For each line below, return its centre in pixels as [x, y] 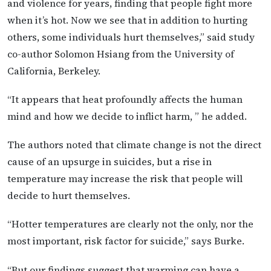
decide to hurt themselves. [69, 196]
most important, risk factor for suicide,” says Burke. [126, 241]
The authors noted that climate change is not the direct [134, 145]
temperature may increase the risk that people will [125, 179]
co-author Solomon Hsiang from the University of [121, 54]
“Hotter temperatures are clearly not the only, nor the [130, 224]
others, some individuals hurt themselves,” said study [131, 37]
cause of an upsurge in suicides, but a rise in [109, 162]
